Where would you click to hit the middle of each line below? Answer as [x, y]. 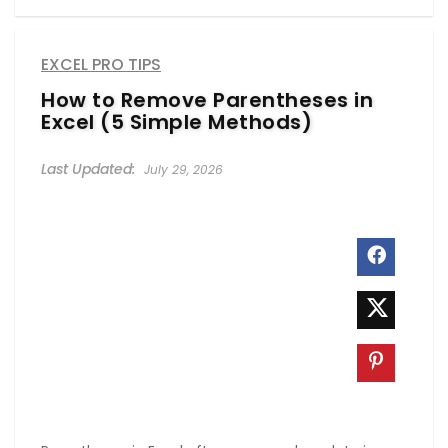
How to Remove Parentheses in [207, 99]
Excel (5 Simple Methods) [176, 121]
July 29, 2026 [181, 169]
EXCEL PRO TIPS [101, 64]
